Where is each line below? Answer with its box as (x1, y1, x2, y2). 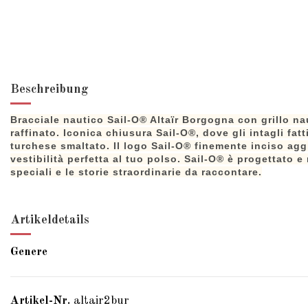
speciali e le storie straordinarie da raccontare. (10, 166, 262, 178)
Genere (10, 245, 47, 258)
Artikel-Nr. (10, 294, 70, 307)
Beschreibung (10, 82, 89, 96)
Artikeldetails (10, 214, 89, 227)
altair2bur (74, 294, 129, 307)
